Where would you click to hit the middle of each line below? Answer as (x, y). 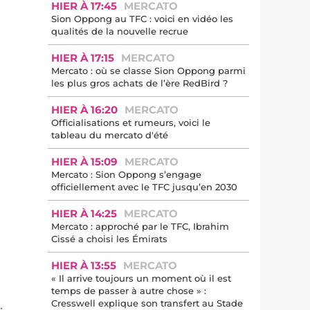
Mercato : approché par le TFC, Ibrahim (140, 226)
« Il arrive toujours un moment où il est (141, 278)
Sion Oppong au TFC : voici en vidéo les (142, 19)
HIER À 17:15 (83, 58)
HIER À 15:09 (84, 162)
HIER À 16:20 (84, 110)
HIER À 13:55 (84, 265)
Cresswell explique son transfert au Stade (147, 303)
